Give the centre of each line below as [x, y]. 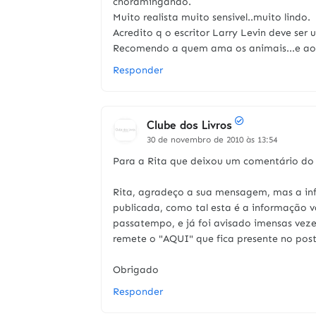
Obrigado [136, 270]
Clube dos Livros [189, 124]
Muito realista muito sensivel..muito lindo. [212, 17]
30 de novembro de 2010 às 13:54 [212, 140]
